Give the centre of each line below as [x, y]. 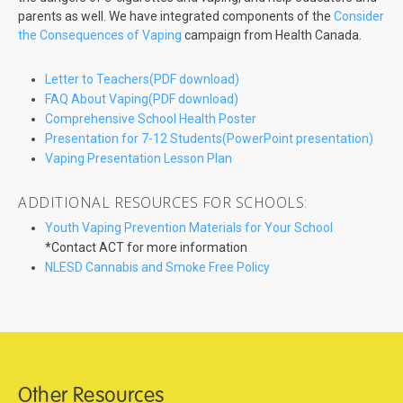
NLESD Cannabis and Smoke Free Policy [157, 268]
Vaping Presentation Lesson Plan [139, 159]
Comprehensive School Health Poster [151, 119]
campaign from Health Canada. [272, 36]
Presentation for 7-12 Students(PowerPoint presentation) [209, 139]
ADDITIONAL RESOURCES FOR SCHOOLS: [163, 203]
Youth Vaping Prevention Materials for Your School [189, 228]
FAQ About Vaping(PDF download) [142, 99]
